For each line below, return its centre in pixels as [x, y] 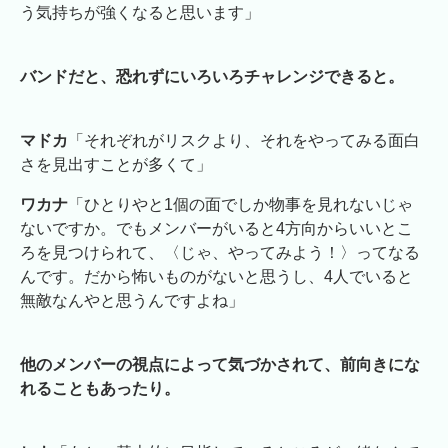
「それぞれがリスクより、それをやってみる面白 [244, 140]
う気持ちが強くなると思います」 [140, 12]
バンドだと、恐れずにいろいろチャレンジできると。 [212, 76]
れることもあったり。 [100, 388]
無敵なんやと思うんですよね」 [132, 300]
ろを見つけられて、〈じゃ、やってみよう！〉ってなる [220, 252]
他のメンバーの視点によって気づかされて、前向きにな [220, 364]
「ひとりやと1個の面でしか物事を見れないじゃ [240, 204]
